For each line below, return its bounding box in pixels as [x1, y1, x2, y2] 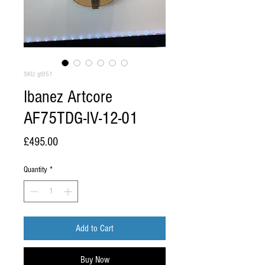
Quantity [24, 165, 47, 174]
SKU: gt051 [24, 70, 53, 78]
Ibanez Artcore [24, 87, 112, 107]
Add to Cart [76, 223, 114, 234]
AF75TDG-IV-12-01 [24, 108, 138, 128]
